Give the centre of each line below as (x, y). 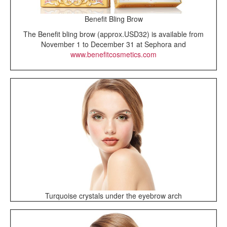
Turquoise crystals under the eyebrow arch (113, 196)
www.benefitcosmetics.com (113, 54)
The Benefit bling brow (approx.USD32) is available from (113, 34)
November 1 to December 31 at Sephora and (113, 44)
